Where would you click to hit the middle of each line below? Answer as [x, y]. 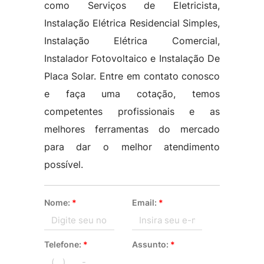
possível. [63, 164]
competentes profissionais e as [132, 111]
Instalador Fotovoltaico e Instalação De [132, 58]
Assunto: [151, 244]
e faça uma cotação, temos [132, 94]
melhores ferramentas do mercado [132, 129]
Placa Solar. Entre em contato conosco [132, 76]
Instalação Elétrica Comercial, [132, 41]
